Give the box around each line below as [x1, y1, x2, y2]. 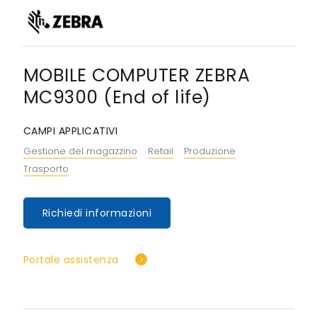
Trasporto [23, 161, 69, 175]
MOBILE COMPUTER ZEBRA [23, 62, 250, 88]
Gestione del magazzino [23, 144, 137, 158]
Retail [147, 144, 173, 158]
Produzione [183, 144, 236, 158]
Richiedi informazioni [42, 205, 151, 220]
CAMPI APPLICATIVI [23, 123, 117, 138]
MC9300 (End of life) [23, 84, 211, 110]
